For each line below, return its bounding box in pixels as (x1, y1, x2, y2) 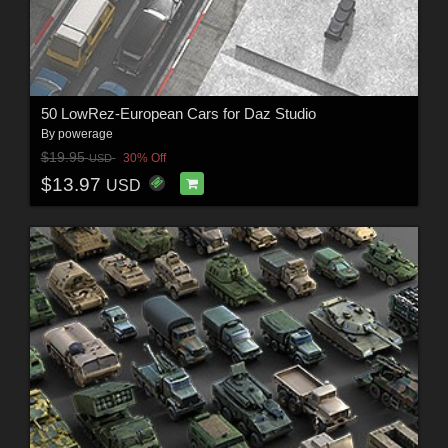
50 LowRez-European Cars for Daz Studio (40, 104, 316, 122)
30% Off (122, 151, 166, 166)
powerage (57, 126, 113, 141)
